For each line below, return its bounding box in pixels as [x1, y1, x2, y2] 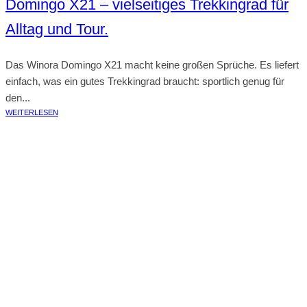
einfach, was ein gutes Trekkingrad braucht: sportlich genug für [5, 75, 284, 87]
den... [5, 92, 30, 103]
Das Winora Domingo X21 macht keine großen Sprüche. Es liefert [5, 59, 299, 71]
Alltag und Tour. [5, 21, 108, 38]
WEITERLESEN [5, 108, 58, 116]
